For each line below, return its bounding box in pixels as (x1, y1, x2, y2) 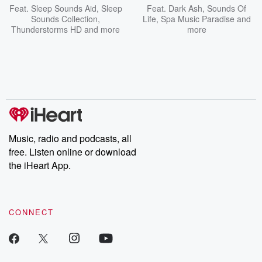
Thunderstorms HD (11, 23, 82, 35)
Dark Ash (168, 2, 202, 14)
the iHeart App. (9, 158, 71, 172)
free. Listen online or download (9, 145, 136, 158)
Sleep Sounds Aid (30, 2, 96, 14)
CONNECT (9, 206, 54, 218)
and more (82, 23, 120, 35)
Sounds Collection (31, 13, 98, 25)
